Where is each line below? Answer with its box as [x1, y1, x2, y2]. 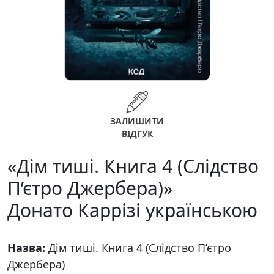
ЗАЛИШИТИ [110, 115, 164, 127]
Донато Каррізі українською [7, 198, 257, 223]
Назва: [7, 240, 48, 255]
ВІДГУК [121, 128, 153, 139]
